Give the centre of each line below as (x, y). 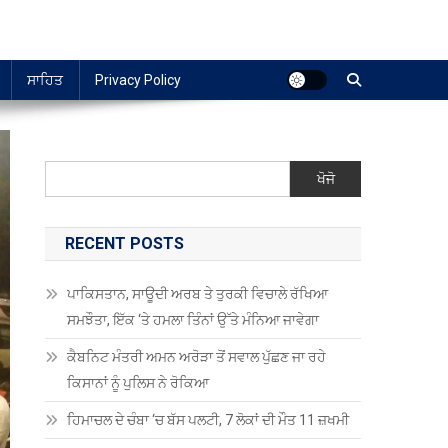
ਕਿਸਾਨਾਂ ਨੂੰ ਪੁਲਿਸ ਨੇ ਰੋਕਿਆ (140, 383)
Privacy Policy (138, 80)
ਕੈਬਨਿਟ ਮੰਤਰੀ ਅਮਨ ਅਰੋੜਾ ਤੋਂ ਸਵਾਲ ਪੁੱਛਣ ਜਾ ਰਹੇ (197, 357)
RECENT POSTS (125, 243)
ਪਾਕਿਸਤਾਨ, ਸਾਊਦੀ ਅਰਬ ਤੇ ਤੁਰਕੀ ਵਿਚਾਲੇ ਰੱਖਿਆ (198, 294)
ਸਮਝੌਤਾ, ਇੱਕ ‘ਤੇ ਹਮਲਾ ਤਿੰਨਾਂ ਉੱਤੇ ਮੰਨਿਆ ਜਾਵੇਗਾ (193, 320)
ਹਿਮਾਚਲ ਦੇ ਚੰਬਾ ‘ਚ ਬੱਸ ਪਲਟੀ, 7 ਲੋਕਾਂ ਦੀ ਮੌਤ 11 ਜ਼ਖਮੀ (210, 420)
